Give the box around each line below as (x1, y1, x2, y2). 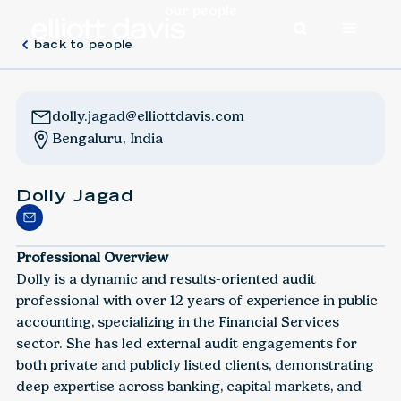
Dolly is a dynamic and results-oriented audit (15, 269, 316, 287)
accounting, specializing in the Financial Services (15, 312, 339, 330)
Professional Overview (15, 248, 168, 266)
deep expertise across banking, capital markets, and (15, 377, 362, 395)
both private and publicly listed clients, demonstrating (15, 355, 374, 373)
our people (164, 2, 237, 19)
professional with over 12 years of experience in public (15, 291, 378, 309)
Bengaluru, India (51, 129, 163, 147)
